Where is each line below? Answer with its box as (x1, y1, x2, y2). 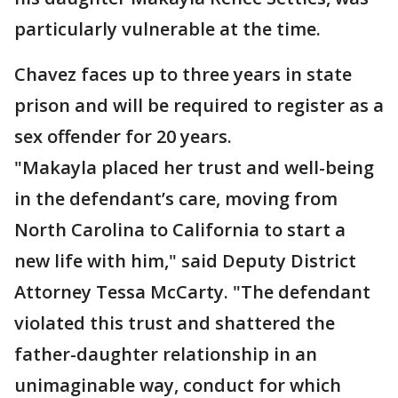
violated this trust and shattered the (14, 311, 335, 335)
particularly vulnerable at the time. (14, 17, 321, 41)
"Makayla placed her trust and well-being (14, 155, 374, 179)
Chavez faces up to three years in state (14, 62, 352, 86)
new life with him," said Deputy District (14, 249, 356, 273)
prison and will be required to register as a (14, 93, 384, 117)
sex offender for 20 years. (14, 124, 232, 148)
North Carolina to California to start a (14, 218, 346, 242)
